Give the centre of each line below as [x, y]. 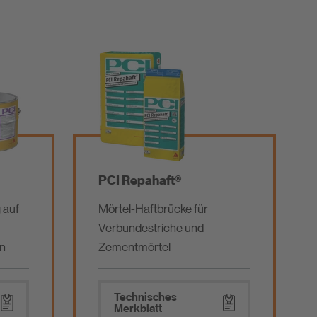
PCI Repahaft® [140, 180]
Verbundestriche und [151, 228]
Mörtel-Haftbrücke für [153, 209]
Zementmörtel [134, 247]
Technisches [145, 297]
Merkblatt [138, 309]
